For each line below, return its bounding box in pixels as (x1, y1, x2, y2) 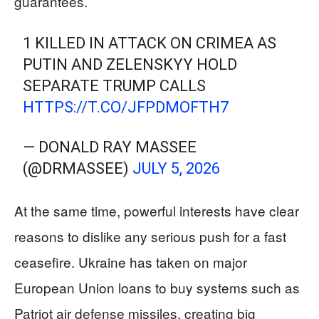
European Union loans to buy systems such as (14, 278, 300, 297)
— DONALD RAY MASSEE (23, 138, 197, 156)
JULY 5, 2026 (132, 159, 221, 177)
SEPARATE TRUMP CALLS (23, 77, 206, 95)
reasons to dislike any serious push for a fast (14, 226, 286, 246)
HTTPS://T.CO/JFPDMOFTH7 (23, 98, 229, 116)
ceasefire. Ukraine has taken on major (14, 252, 247, 271)
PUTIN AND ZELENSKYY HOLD (23, 56, 238, 73)
